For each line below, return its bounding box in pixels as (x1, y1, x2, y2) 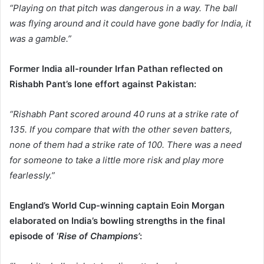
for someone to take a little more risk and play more (9, 154, 224, 166)
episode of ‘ (9, 230, 58, 242)
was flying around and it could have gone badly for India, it (9, 18, 251, 29)
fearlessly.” (9, 170, 55, 181)
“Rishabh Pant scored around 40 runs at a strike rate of (9, 108, 238, 120)
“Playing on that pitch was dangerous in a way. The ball (9, 2, 237, 14)
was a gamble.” (9, 33, 71, 45)
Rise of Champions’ (58, 230, 140, 242)
